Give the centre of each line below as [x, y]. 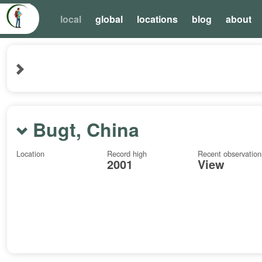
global [109, 19]
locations [157, 19]
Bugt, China [86, 129]
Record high [127, 154]
